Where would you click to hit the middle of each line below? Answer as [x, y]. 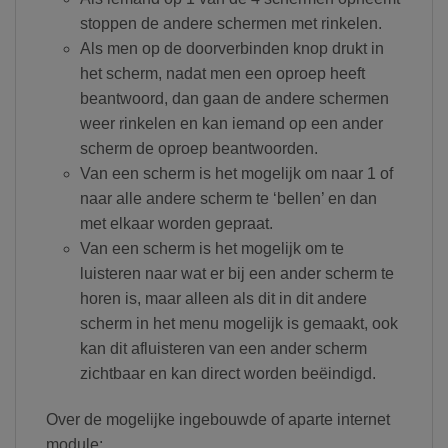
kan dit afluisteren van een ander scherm [223, 349]
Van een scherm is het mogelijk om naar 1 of [236, 174]
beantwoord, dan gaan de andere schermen [234, 99]
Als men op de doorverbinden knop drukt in [231, 49]
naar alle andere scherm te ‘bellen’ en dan [228, 199]
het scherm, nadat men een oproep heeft [222, 74]
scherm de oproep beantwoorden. [198, 149]
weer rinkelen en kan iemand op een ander [231, 124]
